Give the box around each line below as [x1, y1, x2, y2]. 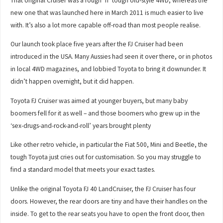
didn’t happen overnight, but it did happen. [10, 77, 134, 86]
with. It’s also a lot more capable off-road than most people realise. [10, 20, 201, 29]
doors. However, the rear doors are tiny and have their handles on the [10, 197, 208, 206]
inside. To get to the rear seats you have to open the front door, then [10, 209, 205, 218]
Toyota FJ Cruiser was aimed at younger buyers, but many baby [10, 96, 188, 105]
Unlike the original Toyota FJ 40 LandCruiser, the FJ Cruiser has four [10, 184, 196, 193]
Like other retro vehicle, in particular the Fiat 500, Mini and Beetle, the [10, 140, 208, 149]
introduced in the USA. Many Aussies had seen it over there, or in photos [10, 52, 213, 61]
